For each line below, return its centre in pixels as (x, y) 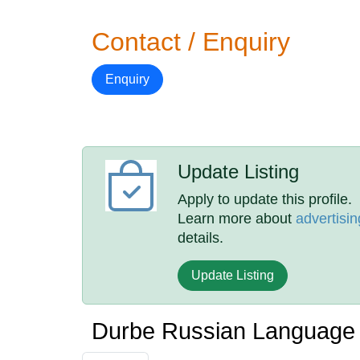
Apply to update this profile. (265, 199)
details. (201, 238)
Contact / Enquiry (191, 42)
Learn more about (237, 219)
